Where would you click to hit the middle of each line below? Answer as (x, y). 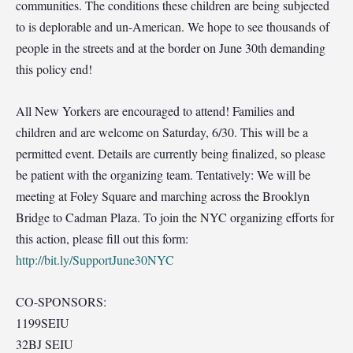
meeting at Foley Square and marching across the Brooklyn (163, 196)
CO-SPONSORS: (61, 302)
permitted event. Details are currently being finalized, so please (171, 154)
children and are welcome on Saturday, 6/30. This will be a (162, 132)
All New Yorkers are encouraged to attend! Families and (155, 111)
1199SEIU (43, 323)
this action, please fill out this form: (102, 239)
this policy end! (54, 69)
